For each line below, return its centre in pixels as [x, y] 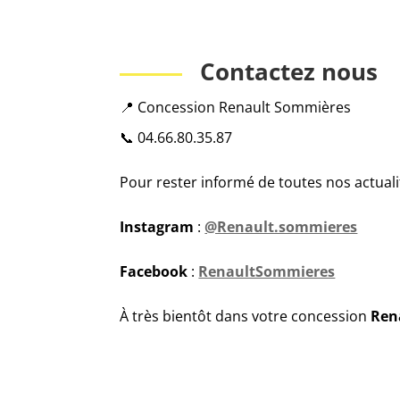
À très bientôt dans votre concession [246, 317]
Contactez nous [289, 72]
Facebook [154, 272]
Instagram [157, 227]
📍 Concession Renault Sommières [236, 108]
